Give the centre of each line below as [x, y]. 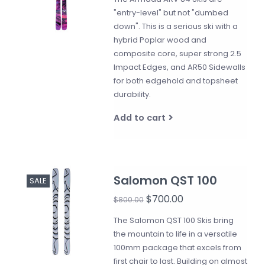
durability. [132, 94]
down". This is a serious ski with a [175, 26]
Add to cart [139, 117]
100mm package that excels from [177, 248]
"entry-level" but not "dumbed [171, 13]
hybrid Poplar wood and [160, 40]
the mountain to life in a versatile [175, 234]
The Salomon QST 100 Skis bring [173, 220]
